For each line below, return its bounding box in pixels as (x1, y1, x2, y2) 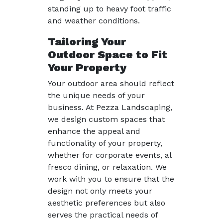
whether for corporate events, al (48, 150, 171, 160)
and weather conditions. (48, 16, 140, 25)
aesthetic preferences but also (48, 198, 165, 208)
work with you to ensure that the (48, 174, 174, 184)
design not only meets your (48, 186, 152, 196)
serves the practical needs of (48, 210, 158, 220)
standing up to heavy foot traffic (48, 4, 171, 13)
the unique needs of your (48, 91, 145, 100)
